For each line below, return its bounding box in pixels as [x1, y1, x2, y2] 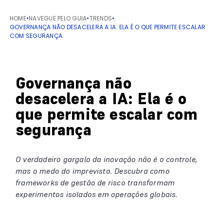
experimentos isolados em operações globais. [16, 189, 178, 199]
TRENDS [89, 14, 112, 22]
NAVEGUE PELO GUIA [29, 14, 87, 22]
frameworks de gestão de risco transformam [16, 178, 175, 187]
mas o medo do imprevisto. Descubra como [16, 166, 170, 176]
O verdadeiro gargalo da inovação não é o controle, [16, 154, 198, 164]
